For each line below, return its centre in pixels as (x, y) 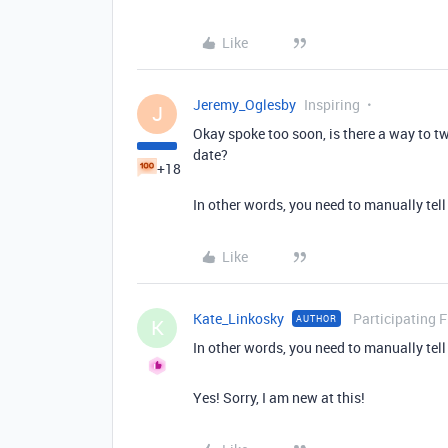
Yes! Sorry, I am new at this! (279, 397)
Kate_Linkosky (238, 318)
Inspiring (332, 104)
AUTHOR (316, 318)
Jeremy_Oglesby (244, 104)
